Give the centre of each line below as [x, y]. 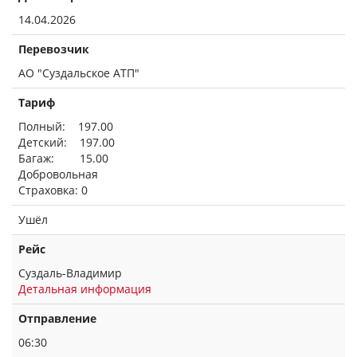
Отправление [57, 318]
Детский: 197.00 [67, 142]
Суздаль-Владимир [70, 273]
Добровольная [58, 174]
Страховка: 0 [53, 190]
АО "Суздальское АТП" [79, 73]
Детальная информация [85, 289]
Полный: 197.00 [66, 126]
